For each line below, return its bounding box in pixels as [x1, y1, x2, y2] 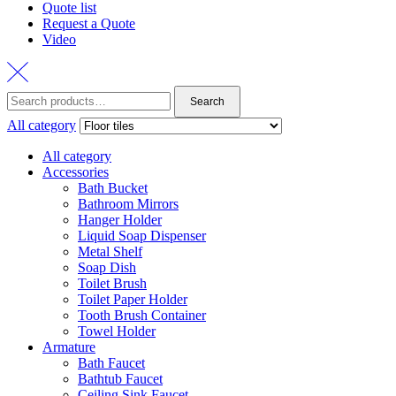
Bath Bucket [78, 179, 148, 195]
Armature [42, 339, 95, 354]
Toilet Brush [78, 275, 147, 291]
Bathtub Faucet [78, 370, 163, 386]
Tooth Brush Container [78, 307, 206, 323]
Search [190, 95, 225, 108]
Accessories [42, 164, 109, 179]
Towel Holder [78, 323, 156, 339]
